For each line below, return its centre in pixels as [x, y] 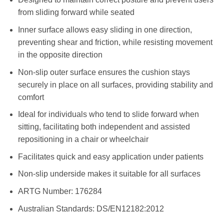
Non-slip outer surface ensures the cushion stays [104, 72]
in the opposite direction [60, 54]
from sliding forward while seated [76, 12]
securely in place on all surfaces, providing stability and [115, 84]
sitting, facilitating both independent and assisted [104, 127]
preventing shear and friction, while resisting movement [115, 42]
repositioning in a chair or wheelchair [83, 139]
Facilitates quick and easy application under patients [110, 156]
